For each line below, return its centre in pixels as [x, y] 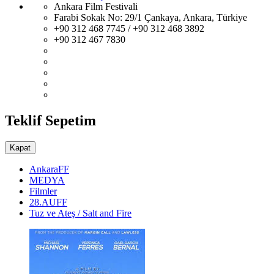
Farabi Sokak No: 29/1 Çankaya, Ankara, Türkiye [150, 17]
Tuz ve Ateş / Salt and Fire [80, 213]
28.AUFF [48, 202]
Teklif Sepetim [50, 120]
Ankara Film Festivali [96, 6]
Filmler [43, 191]
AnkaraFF [49, 169]
